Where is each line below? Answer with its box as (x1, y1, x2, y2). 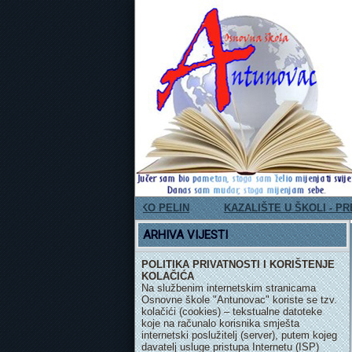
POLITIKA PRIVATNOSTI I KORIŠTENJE (141, 258, 335, 270)
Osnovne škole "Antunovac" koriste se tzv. (141, 294, 337, 306)
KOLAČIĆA (141, 270, 194, 282)
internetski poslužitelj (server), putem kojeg (141, 329, 337, 341)
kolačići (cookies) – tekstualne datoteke (141, 306, 322, 317)
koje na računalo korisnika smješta (141, 317, 299, 329)
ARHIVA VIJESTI (143, 228, 228, 242)
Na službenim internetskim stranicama (141, 282, 316, 294)
